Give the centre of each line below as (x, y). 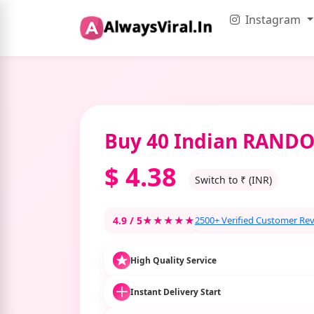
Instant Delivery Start (176, 292)
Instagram (273, 20)
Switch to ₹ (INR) (233, 179)
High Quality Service (173, 260)
